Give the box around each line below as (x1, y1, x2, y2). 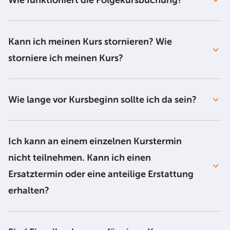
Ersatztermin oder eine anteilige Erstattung (8, 169, 194, 179)
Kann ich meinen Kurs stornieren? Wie (8, 36, 172, 47)
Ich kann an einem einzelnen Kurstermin (8, 136, 182, 146)
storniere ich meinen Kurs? (8, 53, 125, 63)
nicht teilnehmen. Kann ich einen (8, 152, 151, 163)
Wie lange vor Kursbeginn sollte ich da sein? (8, 94, 199, 105)
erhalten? (8, 185, 51, 196)
